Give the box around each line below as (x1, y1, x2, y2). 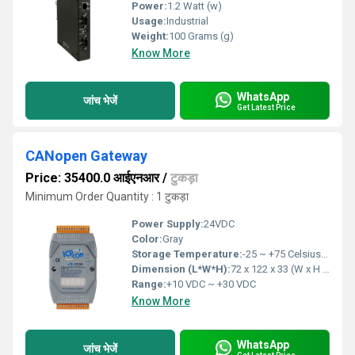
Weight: (132, 30, 169, 42)
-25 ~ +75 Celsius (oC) (242, 248, 321, 260)
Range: (132, 278, 166, 290)
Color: (132, 233, 162, 245)
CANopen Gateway (25, 147, 147, 164)
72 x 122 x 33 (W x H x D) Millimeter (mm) (231, 263, 323, 275)
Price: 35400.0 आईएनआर (25, 170, 159, 185)
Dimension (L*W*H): (132, 263, 231, 275)
